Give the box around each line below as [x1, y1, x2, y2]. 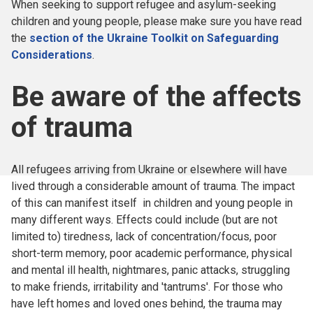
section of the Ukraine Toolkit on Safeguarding [29, 31, 279, 45]
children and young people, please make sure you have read [11, 15, 302, 28]
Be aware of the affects [11, 80, 302, 113]
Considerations [11, 48, 92, 61]
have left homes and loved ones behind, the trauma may [11, 297, 282, 310]
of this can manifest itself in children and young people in [11, 196, 293, 210]
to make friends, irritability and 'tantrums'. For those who [11, 280, 283, 293]
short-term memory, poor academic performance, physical [11, 247, 292, 260]
